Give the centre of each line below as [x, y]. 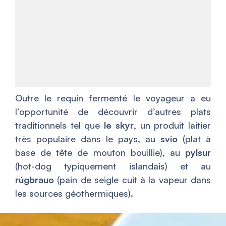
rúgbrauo [35, 180]
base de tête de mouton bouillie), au [100, 153]
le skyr [117, 125]
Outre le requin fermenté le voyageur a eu [113, 98]
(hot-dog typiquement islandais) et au [113, 166]
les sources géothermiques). [74, 193]
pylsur [198, 153]
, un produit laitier [172, 125]
